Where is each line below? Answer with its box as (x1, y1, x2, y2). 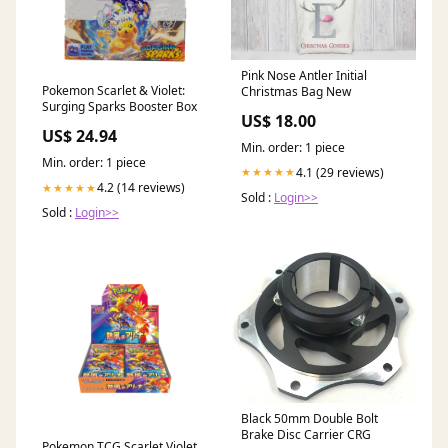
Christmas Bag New (241, 82, 351, 100)
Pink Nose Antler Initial (241, 66, 367, 84)
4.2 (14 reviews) (97, 179, 185, 197)
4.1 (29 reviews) (296, 163, 384, 181)
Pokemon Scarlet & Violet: (42, 82, 185, 100)
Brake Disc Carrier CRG (241, 425, 371, 443)
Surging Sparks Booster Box (42, 98, 197, 116)
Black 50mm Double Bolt (241, 409, 378, 427)
